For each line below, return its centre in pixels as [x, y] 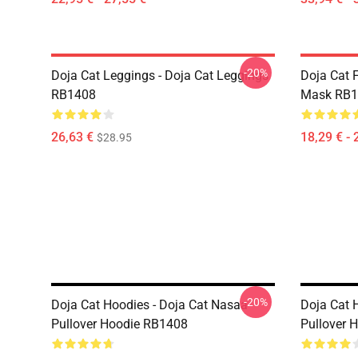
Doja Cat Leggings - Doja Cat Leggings [160, 76]
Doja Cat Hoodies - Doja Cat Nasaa [149, 305]
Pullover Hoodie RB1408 [119, 324]
